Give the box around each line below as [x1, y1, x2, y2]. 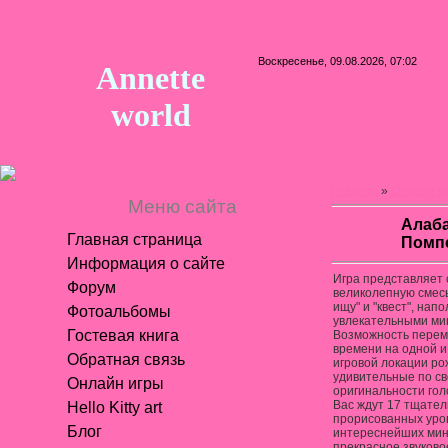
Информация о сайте [67, 255, 225, 272]
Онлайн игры [67, 375, 164, 392]
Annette [96, 60, 205, 96]
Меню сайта [128, 196, 237, 217]
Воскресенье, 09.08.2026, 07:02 [258, 55, 417, 67]
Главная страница [67, 231, 202, 248]
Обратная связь [67, 351, 185, 368]
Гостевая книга [67, 327, 179, 344]
